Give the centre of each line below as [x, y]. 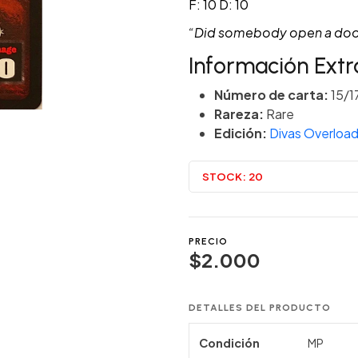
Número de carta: [271, 95]
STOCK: [224, 176]
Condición [229, 342]
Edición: [241, 133]
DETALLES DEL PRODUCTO [260, 307]
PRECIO [208, 242]
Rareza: [239, 114]
